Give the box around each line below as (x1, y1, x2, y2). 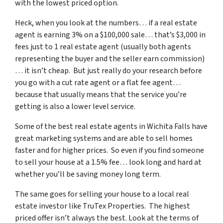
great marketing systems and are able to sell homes (15, 133, 193, 144)
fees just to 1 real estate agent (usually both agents (15, 41, 191, 52)
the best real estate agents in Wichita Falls (44, 121, 190, 132)
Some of (15, 121, 44, 132)
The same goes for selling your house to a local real (15, 189, 189, 200)
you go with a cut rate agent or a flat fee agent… (15, 77, 181, 88)
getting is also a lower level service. (15, 101, 135, 112)
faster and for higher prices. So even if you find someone (15, 145, 204, 156)
